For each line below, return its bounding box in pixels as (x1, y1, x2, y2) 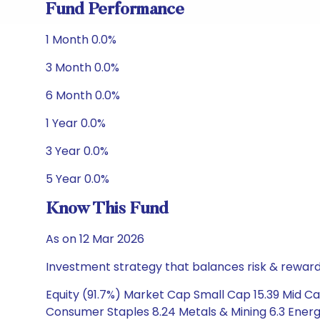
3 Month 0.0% (46, 59, 119, 76)
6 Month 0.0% (46, 87, 120, 104)
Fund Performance (46, 1, 184, 19)
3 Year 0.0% (46, 143, 109, 159)
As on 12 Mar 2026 (46, 231, 144, 247)
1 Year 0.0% (46, 115, 106, 131)
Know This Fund (46, 201, 169, 218)
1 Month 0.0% (46, 31, 116, 48)
